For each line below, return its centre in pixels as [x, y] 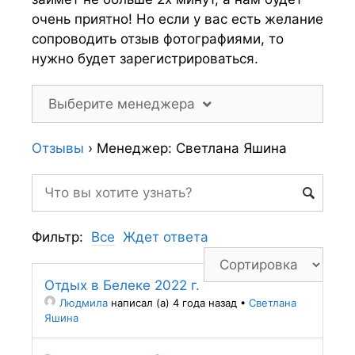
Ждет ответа [166, 237]
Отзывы [58, 148]
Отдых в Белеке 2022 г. [122, 285]
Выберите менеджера [122, 104]
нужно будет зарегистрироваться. [145, 59]
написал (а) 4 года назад [172, 303]
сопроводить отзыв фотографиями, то [158, 39]
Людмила [84, 303]
